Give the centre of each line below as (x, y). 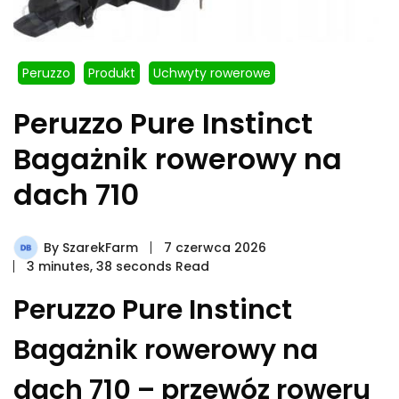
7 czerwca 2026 (215, 248)
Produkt (112, 73)
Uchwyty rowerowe (212, 73)
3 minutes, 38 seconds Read (118, 267)
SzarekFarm (100, 248)
